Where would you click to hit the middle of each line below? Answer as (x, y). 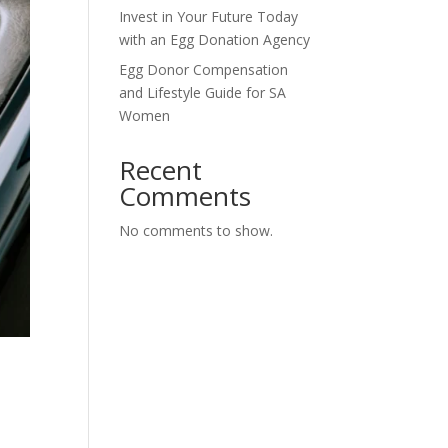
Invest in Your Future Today (209, 16)
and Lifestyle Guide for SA (203, 92)
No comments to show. (196, 230)
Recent (161, 170)
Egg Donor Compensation (204, 69)
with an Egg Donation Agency (215, 39)
